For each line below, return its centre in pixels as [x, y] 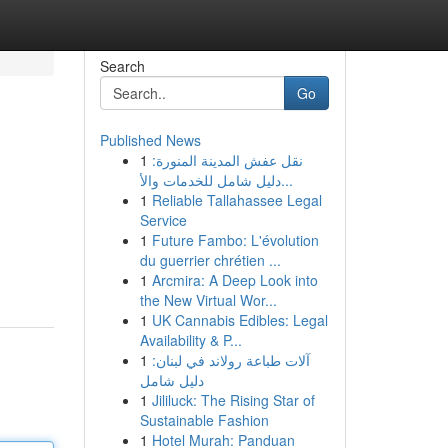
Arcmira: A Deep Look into [234, 280]
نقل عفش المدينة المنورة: [227, 160]
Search [122, 66]
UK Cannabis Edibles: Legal [239, 320]
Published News [150, 140]
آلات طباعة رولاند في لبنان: [230, 360]
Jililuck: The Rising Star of [233, 400]
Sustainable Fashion [204, 420]
